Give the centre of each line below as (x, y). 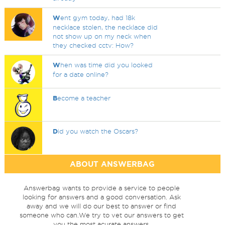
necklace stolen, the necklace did (105, 27)
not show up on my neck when (102, 36)
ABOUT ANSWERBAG (113, 164)
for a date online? (81, 74)
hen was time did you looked (107, 65)
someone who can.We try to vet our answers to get (101, 215)
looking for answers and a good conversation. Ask (101, 197)
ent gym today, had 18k (98, 18)
